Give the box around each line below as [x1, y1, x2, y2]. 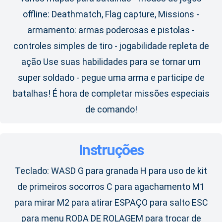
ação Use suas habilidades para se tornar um [21, 56, 201, 67]
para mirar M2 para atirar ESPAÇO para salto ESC [14, 197, 208, 208]
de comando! [85, 104, 137, 115]
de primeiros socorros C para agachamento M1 [17, 181, 205, 192]
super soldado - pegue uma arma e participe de [17, 72, 205, 83]
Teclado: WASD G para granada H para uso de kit [15, 166, 207, 176]
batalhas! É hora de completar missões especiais [12, 88, 210, 99]
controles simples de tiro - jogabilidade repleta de [13, 41, 209, 52]
